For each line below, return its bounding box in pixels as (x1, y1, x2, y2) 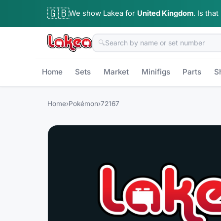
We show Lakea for (69, 8, 135, 18)
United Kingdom (137, 8, 193, 18)
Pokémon (69, 99, 98, 108)
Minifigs (141, 67, 170, 77)
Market (103, 67, 129, 77)
